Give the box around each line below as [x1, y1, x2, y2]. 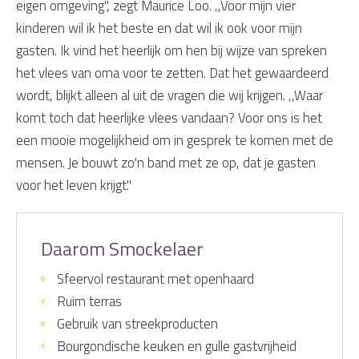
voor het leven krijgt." [16, 175, 131, 196]
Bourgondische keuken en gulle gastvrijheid [57, 336, 296, 357]
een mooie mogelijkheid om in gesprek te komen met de [16, 130, 333, 151]
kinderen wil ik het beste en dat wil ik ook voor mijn [16, 18, 302, 39]
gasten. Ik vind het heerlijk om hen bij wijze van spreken [16, 40, 327, 62]
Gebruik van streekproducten [57, 313, 218, 335]
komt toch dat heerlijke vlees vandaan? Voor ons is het [16, 107, 322, 129]
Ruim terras [57, 291, 122, 313]
